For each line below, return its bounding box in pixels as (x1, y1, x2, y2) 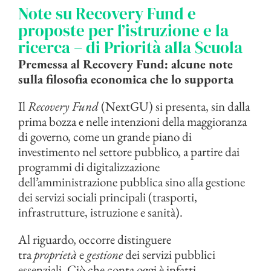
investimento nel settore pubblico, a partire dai (18, 143, 240, 160)
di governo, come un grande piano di (18, 128, 192, 145)
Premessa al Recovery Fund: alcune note (18, 56, 233, 73)
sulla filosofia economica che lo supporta (18, 71, 233, 88)
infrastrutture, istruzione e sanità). (18, 204, 183, 221)
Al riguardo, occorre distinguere (18, 231, 171, 248)
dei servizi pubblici (123, 246, 215, 263)
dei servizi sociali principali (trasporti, (18, 189, 197, 206)
